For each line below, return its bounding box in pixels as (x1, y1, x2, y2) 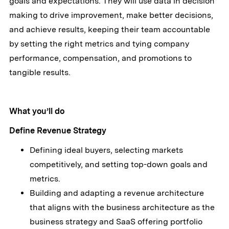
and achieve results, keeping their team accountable (9, 25, 210, 35)
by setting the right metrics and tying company (9, 39, 189, 49)
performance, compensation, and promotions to (9, 53, 192, 63)
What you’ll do (9, 106, 64, 117)
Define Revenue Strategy (9, 126, 106, 136)
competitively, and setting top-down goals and (29, 159, 208, 170)
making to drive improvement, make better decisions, (9, 10, 213, 20)
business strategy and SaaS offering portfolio (29, 217, 202, 227)
